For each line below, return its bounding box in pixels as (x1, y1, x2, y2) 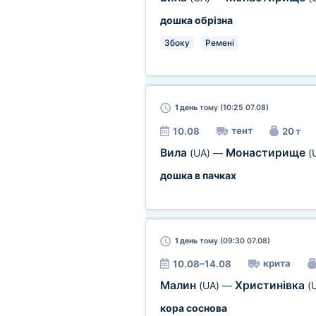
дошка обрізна (159, 14, 233, 26)
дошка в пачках (159, 169, 236, 181)
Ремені (205, 37, 234, 48)
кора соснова (159, 302, 227, 314)
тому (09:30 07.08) (197, 236, 270, 245)
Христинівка (234, 279, 308, 292)
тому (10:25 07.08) (197, 103, 269, 112)
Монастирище (225, 146, 308, 159)
